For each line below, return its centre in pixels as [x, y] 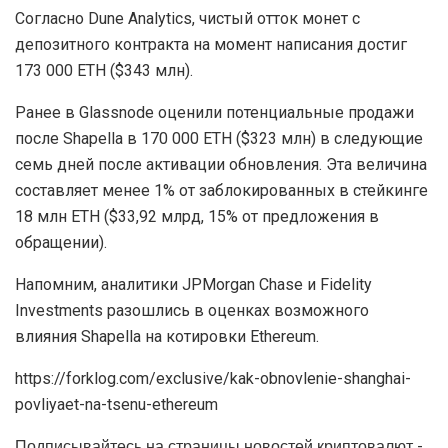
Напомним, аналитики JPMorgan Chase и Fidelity [193, 285]
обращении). [61, 243]
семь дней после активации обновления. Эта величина [221, 165]
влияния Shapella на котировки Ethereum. [167, 337]
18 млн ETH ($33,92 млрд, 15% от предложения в [197, 217]
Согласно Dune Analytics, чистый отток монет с [187, 19]
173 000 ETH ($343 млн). [104, 71]
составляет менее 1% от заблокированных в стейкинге [221, 191]
